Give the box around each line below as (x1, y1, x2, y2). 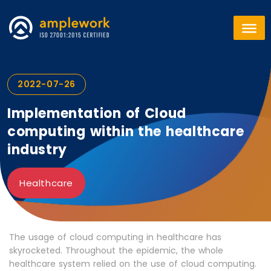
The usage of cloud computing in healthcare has (9, 231, 221, 243)
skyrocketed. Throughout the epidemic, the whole (9, 244, 223, 256)
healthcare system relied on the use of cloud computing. (9, 258, 256, 270)
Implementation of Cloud (7, 104, 186, 123)
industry (7, 140, 67, 159)
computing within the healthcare (7, 122, 244, 141)
